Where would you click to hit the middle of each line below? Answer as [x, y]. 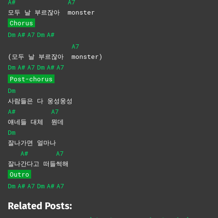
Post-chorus [31, 79]
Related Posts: [40, 206]
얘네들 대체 [29, 122]
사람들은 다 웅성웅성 [40, 101]
